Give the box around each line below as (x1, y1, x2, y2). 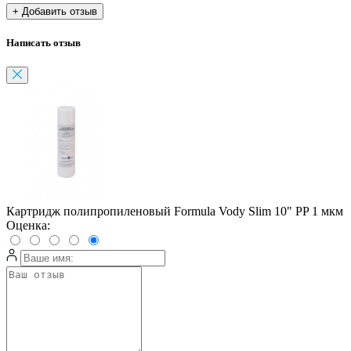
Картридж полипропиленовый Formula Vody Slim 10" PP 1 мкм (6, 204, 343, 219)
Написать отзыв (6, 37, 81, 49)
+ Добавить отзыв (13, 5, 97, 18)
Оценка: (6, 219, 50, 233)
